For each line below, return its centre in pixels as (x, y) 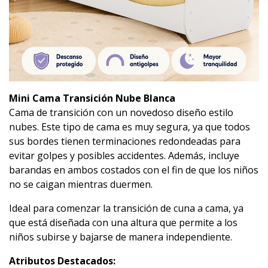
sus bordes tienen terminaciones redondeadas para (125, 141)
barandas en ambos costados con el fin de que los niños (134, 170)
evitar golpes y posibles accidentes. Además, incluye (124, 156)
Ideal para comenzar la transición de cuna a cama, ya (126, 208)
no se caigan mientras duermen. (81, 185)
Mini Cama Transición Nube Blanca (92, 98)
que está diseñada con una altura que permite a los (123, 223)
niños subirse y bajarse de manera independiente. (121, 237)
